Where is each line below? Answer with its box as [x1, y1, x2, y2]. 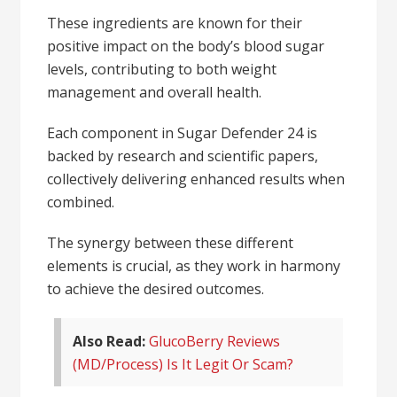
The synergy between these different [47, 232, 294, 253]
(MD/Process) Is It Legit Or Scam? [73, 354, 294, 374]
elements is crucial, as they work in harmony [47, 255, 341, 276]
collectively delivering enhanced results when [47, 168, 346, 189]
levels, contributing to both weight [47, 58, 277, 79]
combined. [47, 191, 115, 212]
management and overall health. [47, 82, 262, 102]
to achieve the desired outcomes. [47, 278, 265, 299]
